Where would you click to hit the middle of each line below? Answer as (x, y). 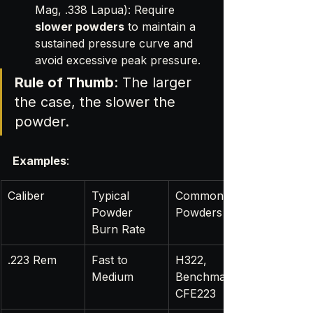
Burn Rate (118, 230)
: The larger (155, 83)
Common (201, 196)
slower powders (80, 27)
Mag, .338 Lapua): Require (107, 10)
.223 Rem (32, 260)
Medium (112, 277)
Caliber (26, 196)
